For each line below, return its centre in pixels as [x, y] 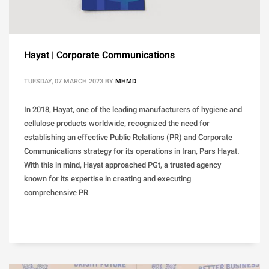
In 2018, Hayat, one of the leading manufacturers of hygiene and [133, 111]
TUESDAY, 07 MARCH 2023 [64, 82]
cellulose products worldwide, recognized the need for [117, 125]
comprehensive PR [56, 194]
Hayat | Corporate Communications [99, 56]
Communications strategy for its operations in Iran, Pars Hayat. [132, 152]
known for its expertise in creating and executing [107, 180]
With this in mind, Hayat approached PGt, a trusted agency [122, 166]
